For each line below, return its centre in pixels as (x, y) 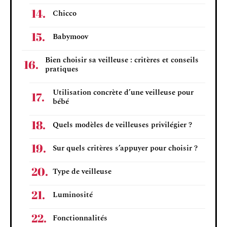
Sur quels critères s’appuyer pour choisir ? (125, 148)
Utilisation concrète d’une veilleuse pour (123, 92)
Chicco (65, 13)
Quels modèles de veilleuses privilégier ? (122, 125)
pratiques (62, 69)
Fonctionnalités (80, 218)
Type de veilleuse (82, 171)
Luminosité (73, 195)
